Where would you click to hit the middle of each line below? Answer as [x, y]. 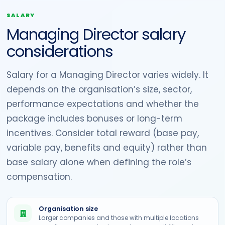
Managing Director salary [96, 34]
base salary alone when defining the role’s [99, 162]
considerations [60, 51]
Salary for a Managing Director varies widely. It [107, 75]
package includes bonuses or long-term [94, 119]
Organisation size [68, 209]
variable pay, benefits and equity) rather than [107, 148]
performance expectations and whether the [103, 104]
